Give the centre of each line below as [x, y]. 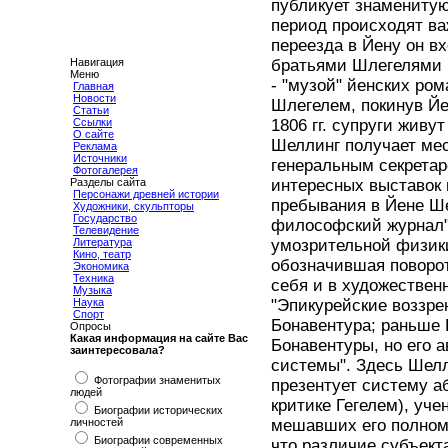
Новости [94, 98]
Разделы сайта [108, 182]
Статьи [91, 110]
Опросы [90, 326]
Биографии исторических [157, 410]
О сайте [93, 134]
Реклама [95, 146]
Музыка [92, 290]
